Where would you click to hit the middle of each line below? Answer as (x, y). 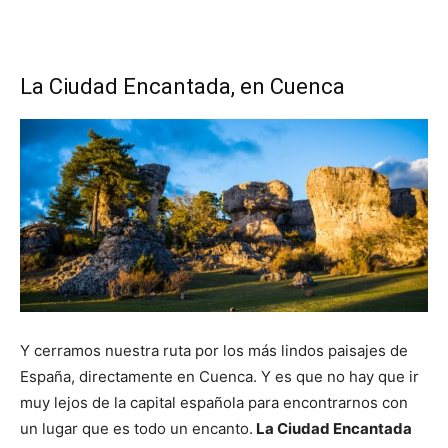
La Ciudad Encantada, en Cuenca (182, 87)
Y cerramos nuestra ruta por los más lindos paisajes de (214, 350)
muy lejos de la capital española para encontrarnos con (214, 402)
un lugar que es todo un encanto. (136, 428)
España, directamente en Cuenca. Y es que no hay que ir (219, 376)
